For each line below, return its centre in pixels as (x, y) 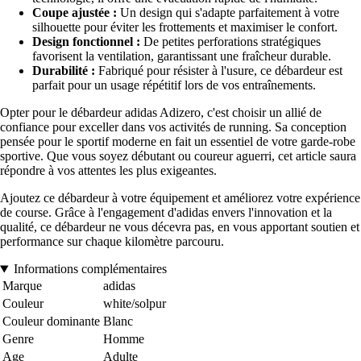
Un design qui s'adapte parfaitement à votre (228, 13)
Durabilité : (64, 71)
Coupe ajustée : (75, 13)
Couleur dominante (51, 322)
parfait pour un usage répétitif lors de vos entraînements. (174, 85)
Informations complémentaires (90, 269)
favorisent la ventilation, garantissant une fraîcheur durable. (182, 56)
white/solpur (135, 304)
